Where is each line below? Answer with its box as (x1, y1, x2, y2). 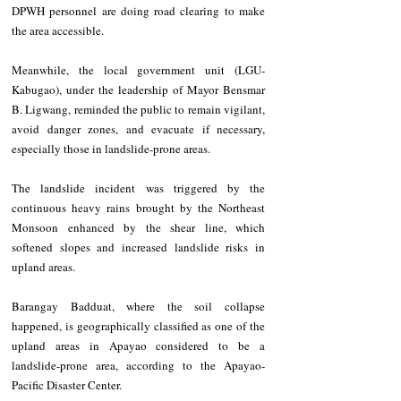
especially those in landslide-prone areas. (12, 140, 210, 157)
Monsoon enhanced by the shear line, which (12, 218, 265, 235)
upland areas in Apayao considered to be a (12, 337, 265, 354)
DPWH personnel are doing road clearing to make (12, 2, 265, 19)
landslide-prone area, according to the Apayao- (12, 356, 265, 373)
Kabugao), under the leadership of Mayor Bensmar (12, 81, 265, 98)
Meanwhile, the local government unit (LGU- (12, 61, 265, 78)
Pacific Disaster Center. (12, 376, 124, 393)
